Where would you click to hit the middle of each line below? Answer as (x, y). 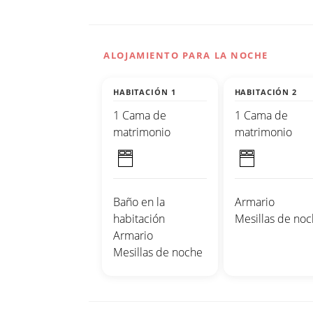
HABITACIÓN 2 (265, 92)
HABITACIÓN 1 (145, 92)
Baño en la (139, 202)
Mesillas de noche (158, 253)
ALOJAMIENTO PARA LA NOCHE (186, 56)
